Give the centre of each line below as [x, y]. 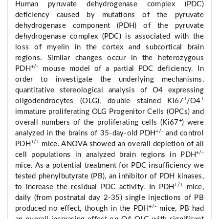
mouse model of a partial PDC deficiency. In [121, 69]
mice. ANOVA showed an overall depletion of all [121, 144]
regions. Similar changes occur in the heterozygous [109, 58]
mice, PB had [180, 209]
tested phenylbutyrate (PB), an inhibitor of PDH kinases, [109, 176]
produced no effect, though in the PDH [82, 209]
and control [184, 133]
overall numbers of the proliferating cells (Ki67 [97, 123]
